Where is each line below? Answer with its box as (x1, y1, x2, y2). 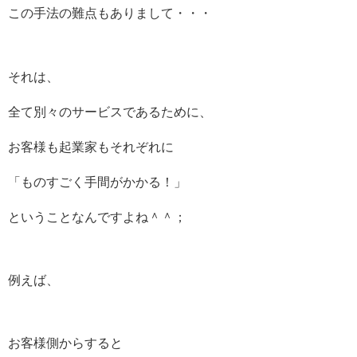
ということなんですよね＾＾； (8, 210, 186, 224)
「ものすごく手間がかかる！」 (8, 175, 186, 189)
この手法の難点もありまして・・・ (8, 6, 212, 21)
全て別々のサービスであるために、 (8, 104, 212, 119)
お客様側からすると (8, 335, 123, 350)
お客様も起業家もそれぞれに (8, 139, 174, 154)
